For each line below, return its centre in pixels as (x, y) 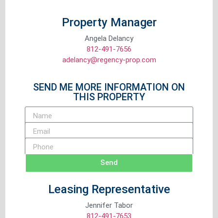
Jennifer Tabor (109, 205)
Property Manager (109, 23)
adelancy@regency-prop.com (109, 60)
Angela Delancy (109, 39)
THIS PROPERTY (109, 97)
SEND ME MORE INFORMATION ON (109, 87)
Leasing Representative (109, 189)
